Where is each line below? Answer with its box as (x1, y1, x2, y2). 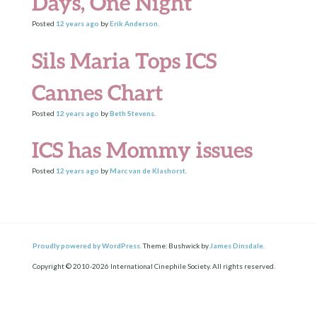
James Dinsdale (210, 241, 264, 250)
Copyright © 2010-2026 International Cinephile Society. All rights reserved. (33, 261, 276, 270)
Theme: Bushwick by (142, 241, 211, 250)
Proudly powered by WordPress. (33, 241, 142, 250)
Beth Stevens (109, 108, 154, 117)
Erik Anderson (109, 19, 158, 28)
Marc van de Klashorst (109, 166, 185, 175)
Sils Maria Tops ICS (31, 47, 217, 74)
